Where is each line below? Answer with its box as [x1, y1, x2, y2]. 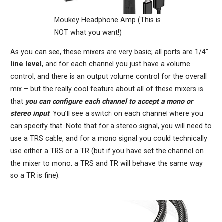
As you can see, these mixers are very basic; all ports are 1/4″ [10, 48, 208, 56]
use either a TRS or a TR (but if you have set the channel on [10, 147, 204, 156]
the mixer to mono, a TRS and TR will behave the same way [10, 159, 203, 168]
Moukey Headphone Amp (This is [54, 15, 161, 24]
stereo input [10, 110, 49, 118]
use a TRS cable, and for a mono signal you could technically [10, 134, 207, 143]
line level [10, 60, 42, 69]
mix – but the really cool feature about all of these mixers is [10, 85, 203, 94]
